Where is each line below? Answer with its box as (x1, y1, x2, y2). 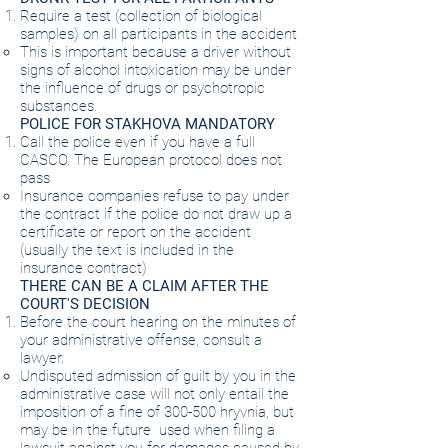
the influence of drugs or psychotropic (20, 79, 265, 97)
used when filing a (159, 421, 275, 439)
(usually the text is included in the (20, 241, 234, 259)
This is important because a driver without (20, 43, 291, 61)
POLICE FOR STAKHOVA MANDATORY (20, 115, 275, 133)
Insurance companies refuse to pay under (20, 187, 289, 205)
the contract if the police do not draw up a (20, 205, 292, 223)
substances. (20, 97, 97, 115)
